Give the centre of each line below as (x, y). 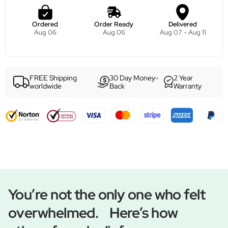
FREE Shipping (53, 78)
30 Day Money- (134, 78)
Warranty (188, 86)
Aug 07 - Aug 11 (183, 32)
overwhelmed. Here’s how (93, 213)
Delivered (183, 24)
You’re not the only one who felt (107, 195)
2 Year (183, 78)
